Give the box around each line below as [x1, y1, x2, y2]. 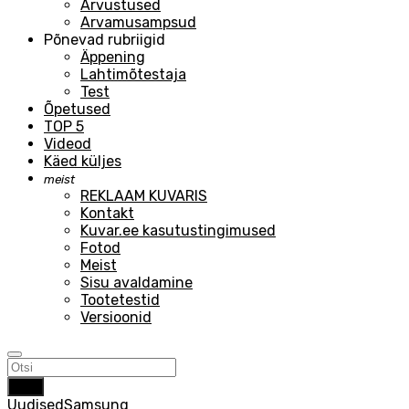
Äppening [80, 48, 145, 66]
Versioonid [80, 309, 152, 326]
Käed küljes [44, 152, 121, 170]
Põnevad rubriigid [44, 31, 165, 48]
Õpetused [44, 100, 110, 118]
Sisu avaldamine [80, 274, 193, 291]
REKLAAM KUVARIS [80, 187, 207, 204]
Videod [44, 135, 91, 152]
